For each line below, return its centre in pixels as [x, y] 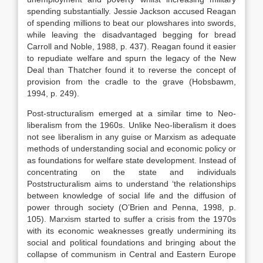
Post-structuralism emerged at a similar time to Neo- [131, 113]
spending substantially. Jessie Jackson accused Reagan [131, 11]
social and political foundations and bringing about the [131, 242]
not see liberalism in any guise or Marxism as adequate [131, 137]
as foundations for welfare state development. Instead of [131, 160]
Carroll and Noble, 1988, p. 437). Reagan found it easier [131, 46]
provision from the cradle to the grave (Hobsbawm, [131, 82]
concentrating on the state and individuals [131, 172]
